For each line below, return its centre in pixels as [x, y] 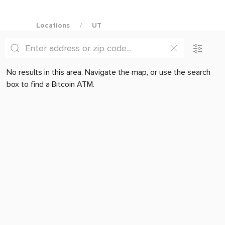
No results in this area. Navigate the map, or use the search [108, 72]
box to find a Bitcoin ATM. [50, 84]
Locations [53, 25]
